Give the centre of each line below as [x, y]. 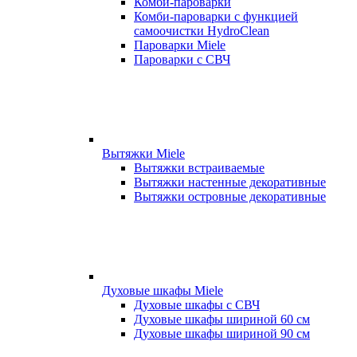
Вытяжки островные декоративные [230, 196]
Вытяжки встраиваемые [199, 168]
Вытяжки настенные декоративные [230, 182]
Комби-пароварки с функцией [216, 16]
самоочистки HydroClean [202, 31]
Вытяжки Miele [143, 153]
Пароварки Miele [180, 45]
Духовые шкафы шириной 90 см [222, 333]
